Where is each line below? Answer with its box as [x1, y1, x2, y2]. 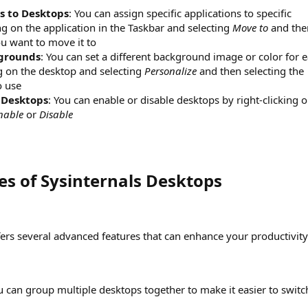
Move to [232, 21, 268, 35]
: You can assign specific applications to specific [69, 6, 291, 21]
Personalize [144, 64, 197, 78]
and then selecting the [197, 64, 304, 78]
